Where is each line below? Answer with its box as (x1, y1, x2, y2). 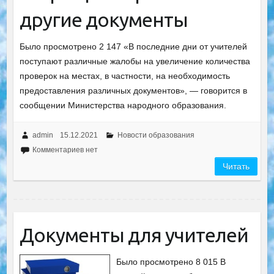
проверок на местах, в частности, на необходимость (19, 71, 230, 81)
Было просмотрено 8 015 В (116, 257, 226, 267)
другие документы (19, 9, 188, 31)
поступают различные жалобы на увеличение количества (19, 56, 250, 66)
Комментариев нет (32, 146, 98, 154)
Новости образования (117, 131, 194, 139)
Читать (223, 161, 250, 171)
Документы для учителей (19, 224, 248, 246)
